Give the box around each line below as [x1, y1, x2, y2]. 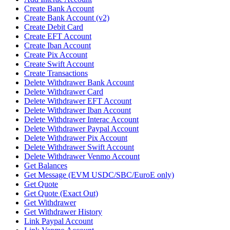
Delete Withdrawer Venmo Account [24, 152, 140, 161]
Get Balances [24, 161, 67, 170]
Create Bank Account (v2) [24, 13, 109, 23]
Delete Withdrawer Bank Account [24, 78, 134, 87]
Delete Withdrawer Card [24, 87, 103, 97]
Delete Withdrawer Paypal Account [24, 124, 139, 133]
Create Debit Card [24, 23, 83, 32]
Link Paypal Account [24, 217, 93, 226]
